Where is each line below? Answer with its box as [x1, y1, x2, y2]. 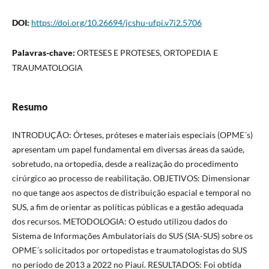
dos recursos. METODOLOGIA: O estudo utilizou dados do [11, 216, 228, 226]
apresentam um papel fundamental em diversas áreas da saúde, [11, 144, 244, 154]
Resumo [11, 100, 47, 112]
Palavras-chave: [11, 47, 77, 58]
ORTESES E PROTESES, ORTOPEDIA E [76, 47, 218, 58]
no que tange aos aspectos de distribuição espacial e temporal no [11, 187, 251, 198]
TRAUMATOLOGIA [11, 62, 83, 73]
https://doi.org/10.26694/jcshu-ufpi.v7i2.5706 [31, 17, 202, 28]
